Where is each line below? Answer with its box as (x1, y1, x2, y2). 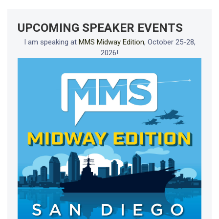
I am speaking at (23, 38, 79, 47)
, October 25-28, (144, 38, 196, 47)
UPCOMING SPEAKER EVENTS (17, 21, 183, 35)
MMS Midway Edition (78, 38, 144, 47)
